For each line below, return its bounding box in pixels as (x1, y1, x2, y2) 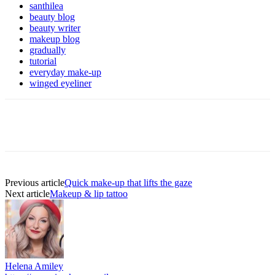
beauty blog (29, 11, 75, 22)
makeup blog (29, 33, 80, 44)
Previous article (5, 177, 64, 188)
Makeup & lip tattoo (50, 188, 128, 199)
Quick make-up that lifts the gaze (64, 177, 192, 188)
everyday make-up (29, 66, 101, 77)
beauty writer (29, 22, 80, 33)
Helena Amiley (5, 260, 63, 271)
